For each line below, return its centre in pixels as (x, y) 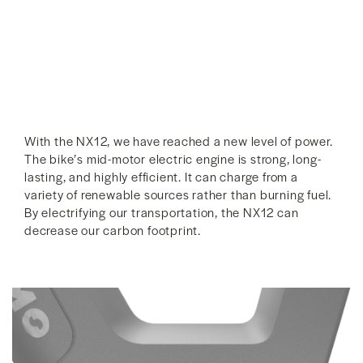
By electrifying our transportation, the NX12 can (162, 212)
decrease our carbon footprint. (113, 230)
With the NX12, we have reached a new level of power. (179, 141)
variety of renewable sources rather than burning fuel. (178, 194)
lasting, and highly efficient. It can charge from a (161, 177)
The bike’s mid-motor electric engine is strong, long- (173, 159)
